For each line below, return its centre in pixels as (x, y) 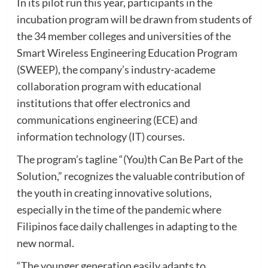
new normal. (45, 243)
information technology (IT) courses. (100, 136)
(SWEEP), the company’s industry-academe (116, 69)
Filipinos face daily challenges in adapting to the (127, 226)
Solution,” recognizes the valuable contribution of (130, 176)
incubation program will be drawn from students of (134, 19)
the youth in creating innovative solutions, (114, 192)
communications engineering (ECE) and (107, 119)
